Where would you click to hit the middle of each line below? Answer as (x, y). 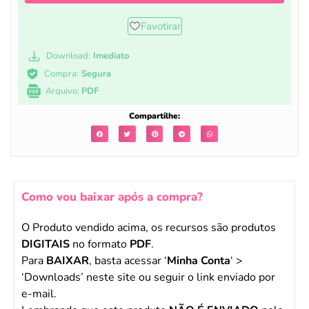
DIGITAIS (46, 245)
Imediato (110, 56)
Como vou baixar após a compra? (112, 197)
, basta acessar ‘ (128, 261)
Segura (94, 73)
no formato (100, 245)
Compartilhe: (154, 116)
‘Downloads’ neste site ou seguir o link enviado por (148, 278)
